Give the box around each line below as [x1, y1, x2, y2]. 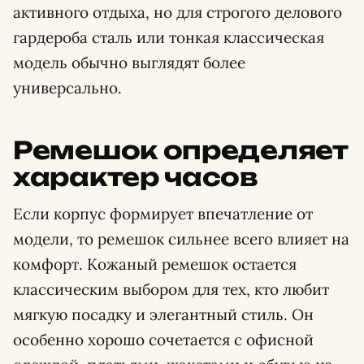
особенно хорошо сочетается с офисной [13, 329, 314, 349]
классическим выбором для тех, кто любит [13, 279, 329, 299]
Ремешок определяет [13, 134, 349, 165]
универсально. [13, 77, 122, 97]
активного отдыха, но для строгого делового [13, 2, 342, 22]
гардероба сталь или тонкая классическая [13, 27, 324, 47]
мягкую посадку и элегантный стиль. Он [13, 304, 314, 324]
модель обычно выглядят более [13, 52, 245, 72]
